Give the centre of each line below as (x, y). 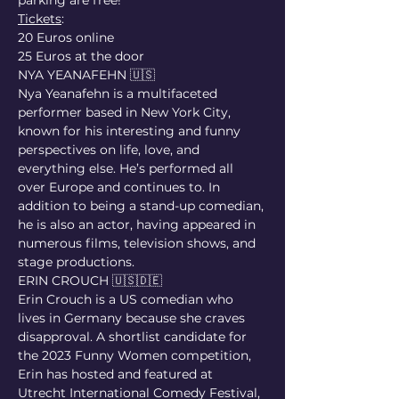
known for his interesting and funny (131, 131)
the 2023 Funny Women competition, (136, 355)
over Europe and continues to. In (121, 187)
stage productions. (76, 262)
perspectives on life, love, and (110, 150)
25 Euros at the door (81, 56)
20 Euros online (66, 37)
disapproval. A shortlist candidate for (134, 337)
